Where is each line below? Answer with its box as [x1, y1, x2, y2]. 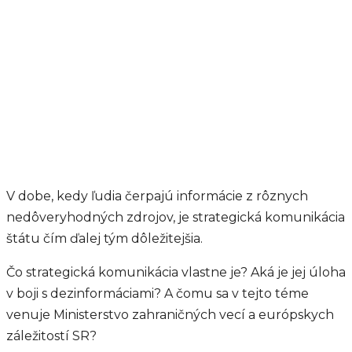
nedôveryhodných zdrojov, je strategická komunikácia [6, 210, 345, 225]
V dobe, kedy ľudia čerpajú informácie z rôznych [6, 189, 308, 203]
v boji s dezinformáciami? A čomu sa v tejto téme [6, 286, 309, 301]
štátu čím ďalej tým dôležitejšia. [6, 231, 203, 246]
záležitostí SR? [6, 328, 97, 343]
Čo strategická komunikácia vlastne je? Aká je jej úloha [6, 265, 346, 280]
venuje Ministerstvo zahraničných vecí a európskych [6, 307, 334, 322]
